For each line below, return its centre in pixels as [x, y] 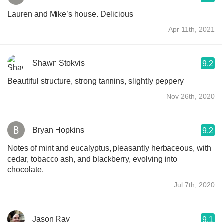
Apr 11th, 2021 [192, 29]
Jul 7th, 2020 [194, 185]
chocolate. [26, 169]
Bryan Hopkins [58, 130]
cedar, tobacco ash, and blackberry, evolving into [92, 159]
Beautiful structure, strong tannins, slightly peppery [96, 81]
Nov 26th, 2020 [191, 96]
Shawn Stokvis [58, 63]
